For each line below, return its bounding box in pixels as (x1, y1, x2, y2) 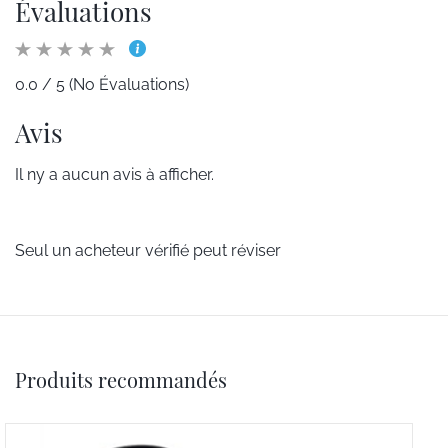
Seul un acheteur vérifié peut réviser (15, 240, 281, 260)
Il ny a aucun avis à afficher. (15, 164, 214, 184)
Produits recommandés (15, 365, 227, 393)
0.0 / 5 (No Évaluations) (15, 74, 189, 94)
